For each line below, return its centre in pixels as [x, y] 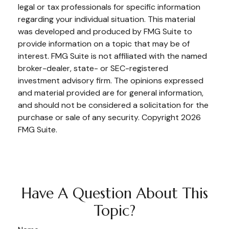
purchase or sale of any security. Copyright [99, 117]
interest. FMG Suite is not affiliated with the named [112, 56]
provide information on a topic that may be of [104, 43]
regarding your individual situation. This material [107, 19]
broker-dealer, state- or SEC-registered [93, 68]
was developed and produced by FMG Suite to [105, 31]
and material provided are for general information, [111, 93]
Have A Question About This [114, 193]
